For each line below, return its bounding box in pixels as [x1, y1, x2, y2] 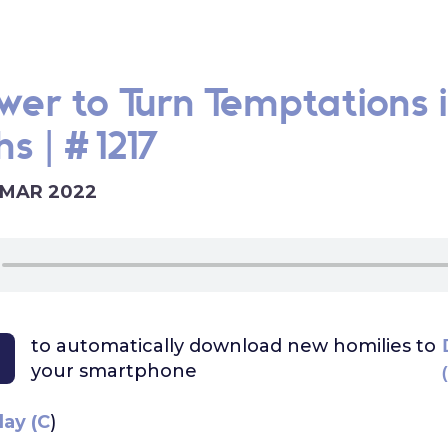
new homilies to [286, 334, 436, 357]
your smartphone [30, 359, 197, 382]
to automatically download [30, 334, 287, 357]
